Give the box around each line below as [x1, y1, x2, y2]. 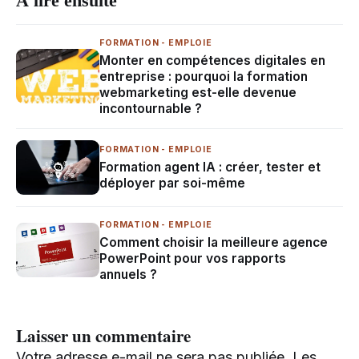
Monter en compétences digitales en [99, 52, 325, 68]
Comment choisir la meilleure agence [99, 234, 328, 250]
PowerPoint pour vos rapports [99, 250, 286, 266]
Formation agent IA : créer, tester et [99, 159, 321, 175]
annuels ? [99, 266, 157, 282]
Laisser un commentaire [16, 322, 191, 348]
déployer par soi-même [99, 175, 245, 192]
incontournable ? [99, 100, 202, 116]
